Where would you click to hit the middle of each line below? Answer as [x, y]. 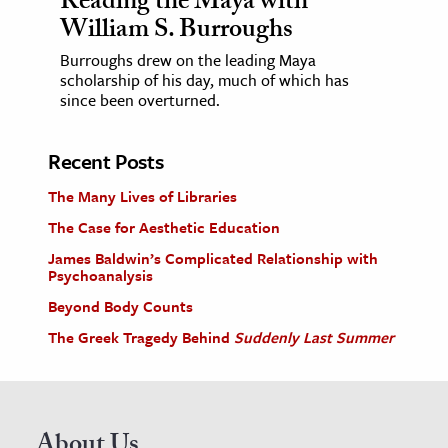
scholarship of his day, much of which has [204, 79]
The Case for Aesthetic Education [164, 226]
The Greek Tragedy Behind [141, 336]
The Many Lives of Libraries [142, 195]
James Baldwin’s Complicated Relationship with [213, 257]
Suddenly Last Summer [314, 336]
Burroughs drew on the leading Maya [188, 59]
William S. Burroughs [176, 31]
